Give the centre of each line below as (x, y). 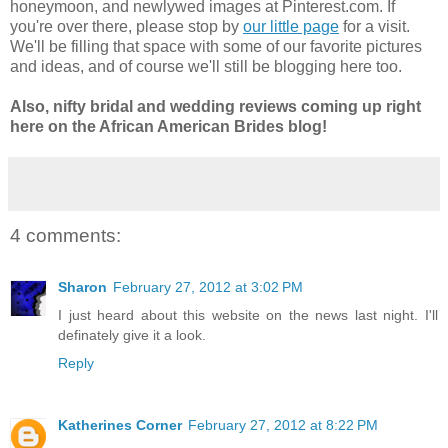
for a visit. (374, 26)
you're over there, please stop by (126, 26)
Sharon (82, 287)
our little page (291, 26)
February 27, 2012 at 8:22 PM (283, 425)
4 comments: (65, 235)
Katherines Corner (120, 425)
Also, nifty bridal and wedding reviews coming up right (215, 106)
